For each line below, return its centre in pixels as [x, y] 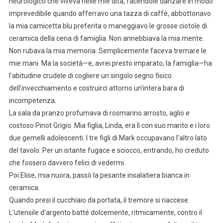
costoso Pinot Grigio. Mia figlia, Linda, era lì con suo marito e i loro [109, 125]
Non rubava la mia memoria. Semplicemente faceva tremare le [108, 51]
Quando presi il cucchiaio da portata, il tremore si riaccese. [99, 200]
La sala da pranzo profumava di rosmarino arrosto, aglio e [99, 113]
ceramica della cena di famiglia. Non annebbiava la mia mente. [106, 38]
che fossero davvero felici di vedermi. [67, 163]
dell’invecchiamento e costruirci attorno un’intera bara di [96, 88]
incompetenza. [32, 100]
